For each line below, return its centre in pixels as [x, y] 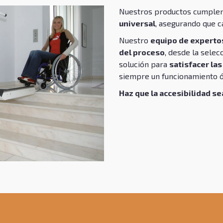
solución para [144, 64]
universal [137, 23]
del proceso [142, 52]
